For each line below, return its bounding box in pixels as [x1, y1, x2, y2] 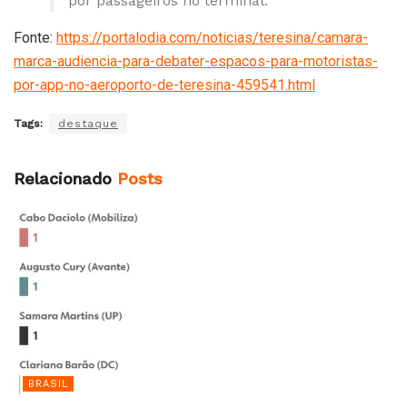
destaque [58, 117, 118, 131]
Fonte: [14, 29, 56, 47]
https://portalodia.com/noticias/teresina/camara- [56, 29, 368, 47]
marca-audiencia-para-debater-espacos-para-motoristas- [14, 53, 378, 71]
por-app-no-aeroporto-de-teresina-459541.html [14, 76, 315, 94]
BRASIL [28, 378, 68, 391]
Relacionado [14, 169, 112, 189]
